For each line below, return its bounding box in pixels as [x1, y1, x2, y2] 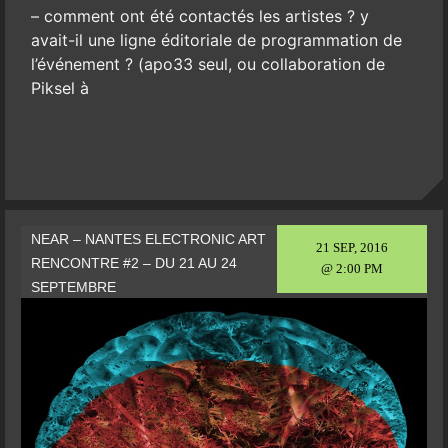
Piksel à [30, 78, 89, 99]
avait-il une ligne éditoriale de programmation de [30, 30, 402, 51]
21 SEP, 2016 [316, 240, 389, 256]
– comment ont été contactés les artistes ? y [30, 6, 369, 27]
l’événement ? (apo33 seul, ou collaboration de [30, 54, 385, 75]
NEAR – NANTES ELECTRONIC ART [30, 231, 266, 248]
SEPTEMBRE [30, 279, 116, 296]
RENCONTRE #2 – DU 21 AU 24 [30, 255, 237, 272]
